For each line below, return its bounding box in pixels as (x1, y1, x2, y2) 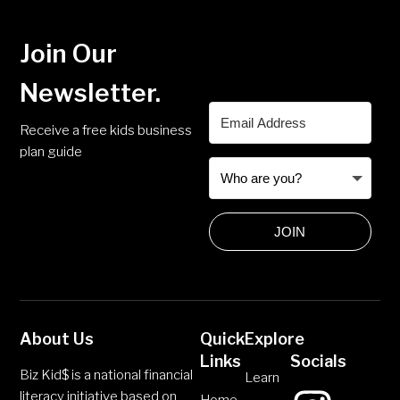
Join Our (20, 38, 118, 70)
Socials (289, 352, 346, 371)
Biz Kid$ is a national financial (20, 367, 194, 384)
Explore (245, 329, 305, 349)
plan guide (20, 144, 83, 161)
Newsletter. (20, 78, 162, 109)
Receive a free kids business (20, 122, 193, 139)
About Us (20, 329, 95, 349)
